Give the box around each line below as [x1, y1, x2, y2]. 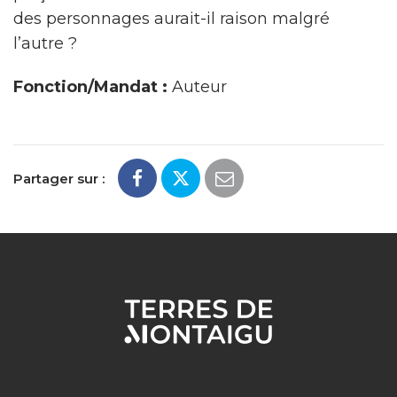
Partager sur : [13, 169, 105, 187]
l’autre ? [13, 34, 77, 53]
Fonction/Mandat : [13, 77, 167, 97]
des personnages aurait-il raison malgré [13, 9, 330, 28]
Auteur [167, 77, 227, 97]
